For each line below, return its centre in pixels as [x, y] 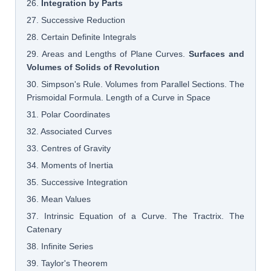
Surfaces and [217, 54]
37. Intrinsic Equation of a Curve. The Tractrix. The [135, 216]
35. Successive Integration [77, 182]
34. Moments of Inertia [70, 165]
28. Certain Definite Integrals [82, 37]
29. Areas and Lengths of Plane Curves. [108, 54]
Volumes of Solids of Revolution [93, 67]
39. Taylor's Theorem [67, 263]
